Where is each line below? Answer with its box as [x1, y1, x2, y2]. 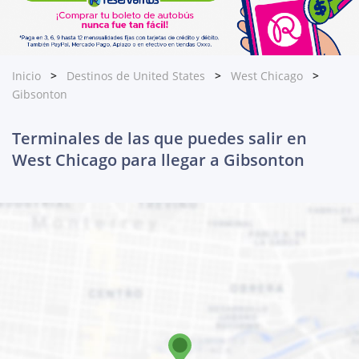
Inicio [12, 68, 41, 84]
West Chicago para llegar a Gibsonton [12, 149, 305, 171]
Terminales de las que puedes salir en [12, 127, 307, 150]
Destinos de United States [67, 68, 205, 84]
